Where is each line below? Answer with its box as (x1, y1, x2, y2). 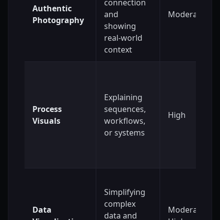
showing (104, 20, 136, 31)
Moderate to (168, 204, 215, 215)
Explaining (104, 91, 142, 103)
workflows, (104, 115, 145, 126)
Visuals (32, 115, 60, 126)
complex (104, 198, 136, 209)
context (104, 44, 132, 55)
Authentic (32, 2, 72, 14)
